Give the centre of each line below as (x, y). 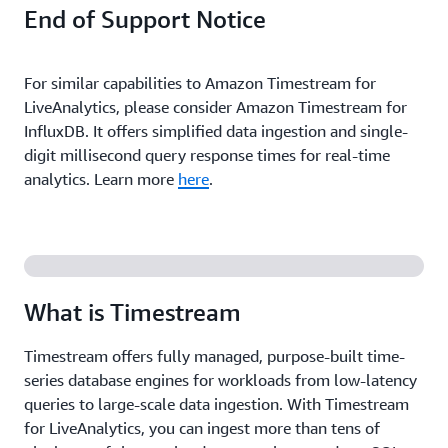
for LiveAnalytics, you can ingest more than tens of (202, 428)
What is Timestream (132, 312)
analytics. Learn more (101, 179)
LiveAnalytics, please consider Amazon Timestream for (215, 107)
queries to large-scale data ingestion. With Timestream (216, 404)
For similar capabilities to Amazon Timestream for (200, 83)
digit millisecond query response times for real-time (207, 155)
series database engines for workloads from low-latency (220, 380)
